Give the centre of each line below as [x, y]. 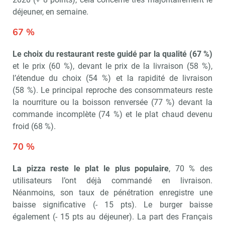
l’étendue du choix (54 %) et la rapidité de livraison [113, 78]
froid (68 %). [34, 126]
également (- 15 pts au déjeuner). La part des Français [113, 216]
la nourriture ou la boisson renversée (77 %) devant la [113, 102]
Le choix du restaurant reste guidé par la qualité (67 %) [113, 54]
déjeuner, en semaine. [50, 12]
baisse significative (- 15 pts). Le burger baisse [113, 204]
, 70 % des [191, 168]
